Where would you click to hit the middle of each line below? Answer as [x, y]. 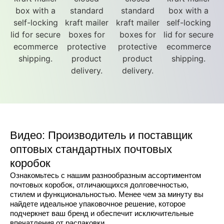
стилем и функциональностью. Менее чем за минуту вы [107, 194]
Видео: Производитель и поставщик [101, 135]
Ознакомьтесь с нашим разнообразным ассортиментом [105, 175]
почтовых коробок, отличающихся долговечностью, [99, 184]
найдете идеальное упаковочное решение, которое [98, 203]
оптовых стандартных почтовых [91, 149]
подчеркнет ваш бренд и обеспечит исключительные [102, 213]
